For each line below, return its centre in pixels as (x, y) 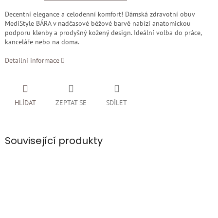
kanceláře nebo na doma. (42, 42)
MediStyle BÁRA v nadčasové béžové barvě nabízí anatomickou (98, 24)
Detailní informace (32, 61)
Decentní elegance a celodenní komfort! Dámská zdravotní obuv (100, 14)
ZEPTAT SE (71, 103)
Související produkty (54, 141)
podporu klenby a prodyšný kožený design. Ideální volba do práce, (103, 33)
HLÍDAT (25, 103)
